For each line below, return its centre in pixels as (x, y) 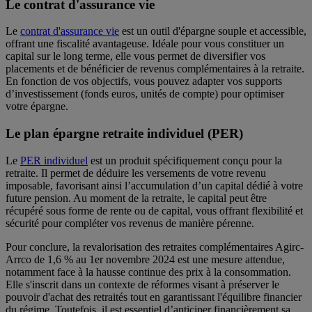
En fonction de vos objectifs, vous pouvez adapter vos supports (144, 81)
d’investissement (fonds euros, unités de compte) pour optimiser (145, 94)
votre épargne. (37, 107)
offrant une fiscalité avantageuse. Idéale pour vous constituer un (145, 44)
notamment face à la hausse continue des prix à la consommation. (148, 272)
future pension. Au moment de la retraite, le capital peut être (136, 198)
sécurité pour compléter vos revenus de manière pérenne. (130, 223)
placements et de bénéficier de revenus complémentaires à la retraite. (155, 69)
